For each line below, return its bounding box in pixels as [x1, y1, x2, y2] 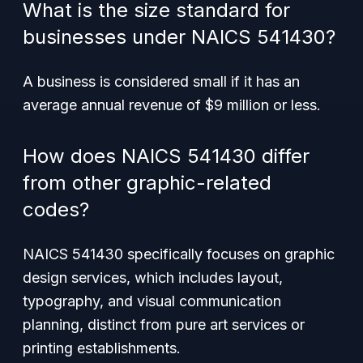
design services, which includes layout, [23, 269, 283, 286]
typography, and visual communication [23, 293, 281, 310]
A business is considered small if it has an [23, 73, 300, 90]
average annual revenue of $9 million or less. [23, 96, 321, 113]
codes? [23, 198, 89, 221]
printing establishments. [23, 340, 181, 357]
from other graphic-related [23, 171, 271, 194]
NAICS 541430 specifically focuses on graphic [23, 246, 335, 263]
